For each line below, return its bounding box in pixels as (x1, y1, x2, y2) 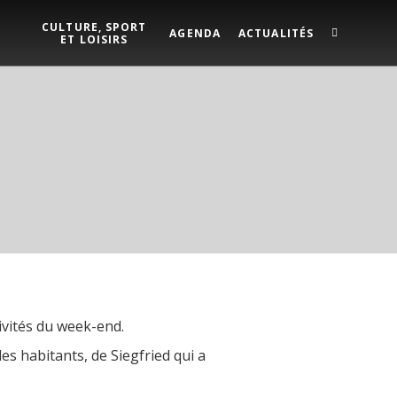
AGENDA (169, 25, 221, 41)
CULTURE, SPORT (42, 19, 147, 35)
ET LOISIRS (60, 31, 128, 47)
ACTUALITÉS (238, 25, 314, 41)
